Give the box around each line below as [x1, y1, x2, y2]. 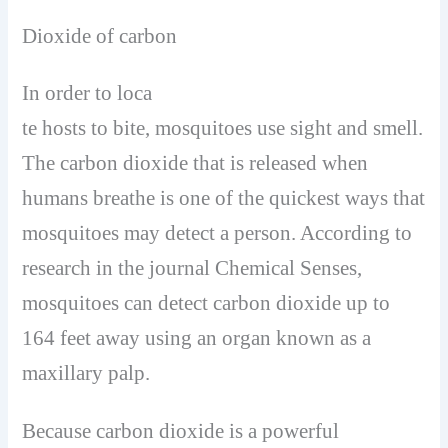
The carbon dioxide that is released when [22, 150, 369, 175]
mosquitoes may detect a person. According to [22, 220, 413, 245]
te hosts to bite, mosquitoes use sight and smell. [22, 115, 424, 140]
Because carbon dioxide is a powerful [22, 418, 340, 443]
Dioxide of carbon [22, 23, 178, 48]
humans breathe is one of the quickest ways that [22, 185, 426, 210]
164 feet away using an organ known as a [22, 325, 372, 350]
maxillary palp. [22, 360, 151, 385]
